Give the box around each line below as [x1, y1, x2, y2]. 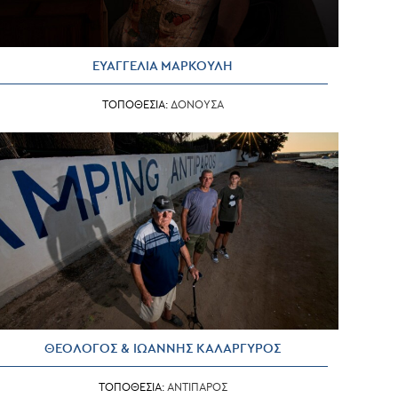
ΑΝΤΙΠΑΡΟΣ [166, 380, 227, 394]
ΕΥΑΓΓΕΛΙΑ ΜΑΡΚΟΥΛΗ [92, 58, 234, 74]
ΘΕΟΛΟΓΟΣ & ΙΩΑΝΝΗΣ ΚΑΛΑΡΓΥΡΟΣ [44, 340, 282, 356]
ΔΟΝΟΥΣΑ [170, 98, 224, 111]
